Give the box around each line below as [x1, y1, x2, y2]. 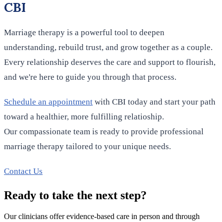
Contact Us [4, 166, 43, 176]
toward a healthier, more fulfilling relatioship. [4, 112, 164, 122]
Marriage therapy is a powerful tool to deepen [4, 28, 165, 38]
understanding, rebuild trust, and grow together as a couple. [4, 43, 213, 53]
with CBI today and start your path [93, 97, 216, 107]
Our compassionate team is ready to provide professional [4, 127, 204, 137]
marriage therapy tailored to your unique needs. [4, 142, 173, 152]
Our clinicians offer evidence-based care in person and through [4, 212, 200, 221]
